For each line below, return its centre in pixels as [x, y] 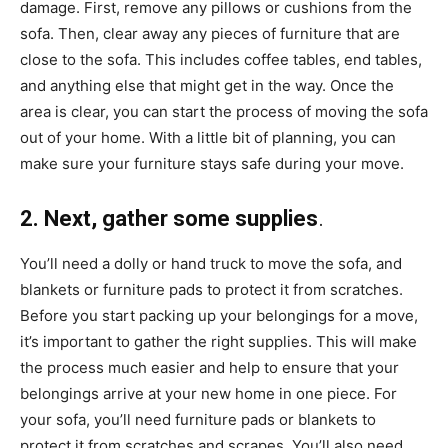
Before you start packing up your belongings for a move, [219, 315]
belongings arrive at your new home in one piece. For [208, 393]
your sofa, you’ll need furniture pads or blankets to [198, 419]
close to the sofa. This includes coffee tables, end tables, [221, 59]
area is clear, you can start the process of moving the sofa [224, 111]
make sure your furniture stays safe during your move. [214, 163]
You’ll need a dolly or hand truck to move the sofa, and [211, 263]
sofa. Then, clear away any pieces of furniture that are [210, 33]
